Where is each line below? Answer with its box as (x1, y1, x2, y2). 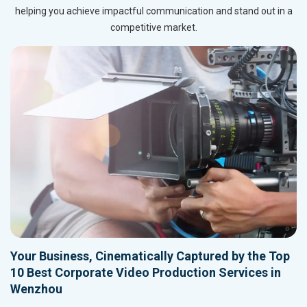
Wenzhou (10, 282, 62, 297)
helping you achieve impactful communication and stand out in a (14, 5, 293, 17)
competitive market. (110, 22, 197, 34)
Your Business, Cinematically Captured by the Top (10, 249, 290, 264)
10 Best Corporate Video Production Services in (10, 265, 281, 280)
